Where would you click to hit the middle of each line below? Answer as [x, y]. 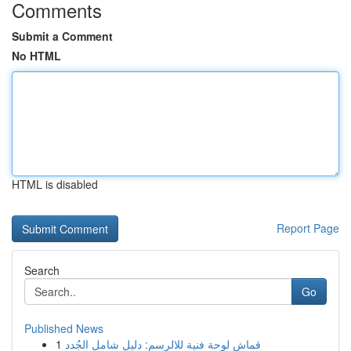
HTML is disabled [55, 184]
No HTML [36, 56]
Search [42, 270]
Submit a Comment [62, 36]
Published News [64, 328]
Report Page [308, 228]
